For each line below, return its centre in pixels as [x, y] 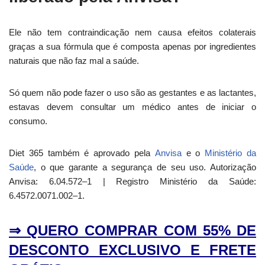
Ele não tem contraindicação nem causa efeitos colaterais [132, 33]
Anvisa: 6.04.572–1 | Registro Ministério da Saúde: [132, 182]
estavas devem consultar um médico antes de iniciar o [132, 107]
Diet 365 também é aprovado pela [82, 153]
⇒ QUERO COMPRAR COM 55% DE [132, 231]
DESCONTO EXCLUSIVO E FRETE [132, 250]
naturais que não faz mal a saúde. [74, 61]
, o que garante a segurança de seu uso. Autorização [145, 167]
